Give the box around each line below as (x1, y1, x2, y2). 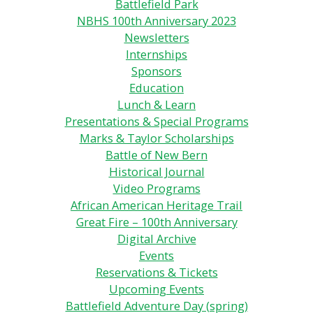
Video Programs (112, 180, 201, 197)
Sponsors (131, 63, 182, 80)
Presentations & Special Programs (64, 113, 249, 130)
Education (129, 80, 184, 96)
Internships (126, 46, 187, 63)
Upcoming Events (109, 281, 204, 298)
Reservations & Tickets (95, 264, 218, 281)
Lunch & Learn (117, 96, 196, 113)
